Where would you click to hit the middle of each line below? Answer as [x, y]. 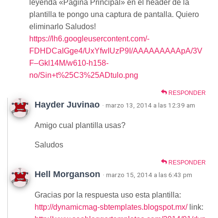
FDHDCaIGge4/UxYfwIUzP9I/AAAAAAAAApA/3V [116, 51]
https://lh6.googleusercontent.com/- [89, 39]
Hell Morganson [67, 174]
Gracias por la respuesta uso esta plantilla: [108, 195]
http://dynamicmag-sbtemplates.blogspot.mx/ [111, 207]
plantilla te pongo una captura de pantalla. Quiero [114, 15]
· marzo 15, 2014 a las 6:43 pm [147, 175]
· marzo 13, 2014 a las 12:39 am [149, 105]
